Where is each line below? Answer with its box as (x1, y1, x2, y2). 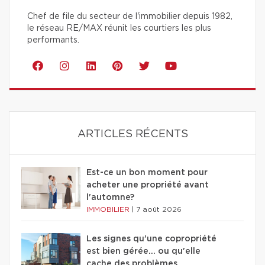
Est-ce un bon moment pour (86, 168, 208, 177)
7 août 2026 (136, 205, 182, 213)
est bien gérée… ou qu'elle (86, 247, 201, 256)
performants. (27, 35, 79, 44)
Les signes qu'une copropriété (86, 234, 216, 243)
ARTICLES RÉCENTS (77, 128, 188, 140)
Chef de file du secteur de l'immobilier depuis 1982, (27, 12, 232, 21)
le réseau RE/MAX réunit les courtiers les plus (27, 24, 211, 33)
